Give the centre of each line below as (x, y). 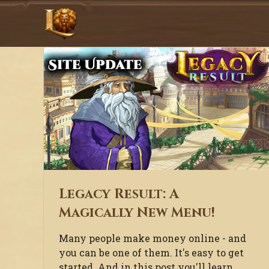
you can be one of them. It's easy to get (151, 253)
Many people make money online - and (153, 238)
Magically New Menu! (137, 213)
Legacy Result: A (119, 194)
